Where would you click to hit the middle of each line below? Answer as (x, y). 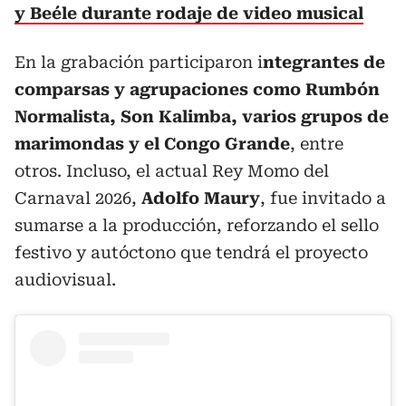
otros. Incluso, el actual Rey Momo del (172, 171)
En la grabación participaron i (139, 62)
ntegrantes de (324, 62)
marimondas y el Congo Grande (152, 144)
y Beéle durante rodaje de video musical (189, 13)
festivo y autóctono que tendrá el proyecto (191, 252)
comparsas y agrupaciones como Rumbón (197, 89)
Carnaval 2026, (78, 198)
